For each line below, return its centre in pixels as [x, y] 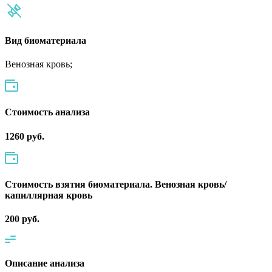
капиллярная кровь [49, 195]
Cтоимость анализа [47, 112]
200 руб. [22, 219]
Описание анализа [45, 263]
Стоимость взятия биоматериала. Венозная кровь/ [116, 184]
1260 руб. [25, 136]
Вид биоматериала [46, 40]
